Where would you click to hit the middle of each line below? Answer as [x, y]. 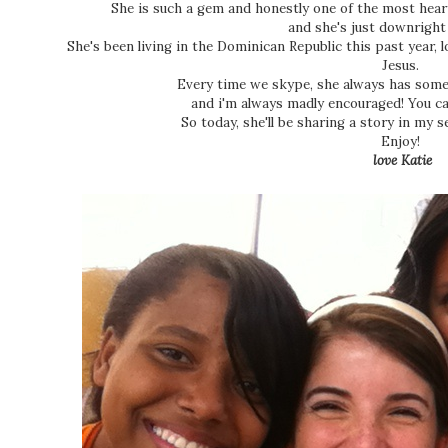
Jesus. [402, 66]
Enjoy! [402, 142]
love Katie [402, 161]
